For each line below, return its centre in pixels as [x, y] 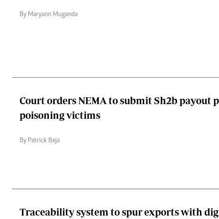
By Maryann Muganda [49, 14]
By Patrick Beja [40, 141]
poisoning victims [60, 115]
